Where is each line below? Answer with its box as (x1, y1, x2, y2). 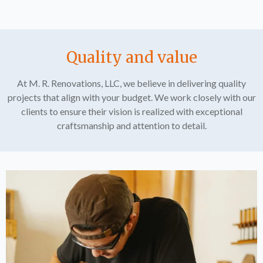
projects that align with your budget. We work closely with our (7, 92, 256, 103)
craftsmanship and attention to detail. (56, 120, 207, 131)
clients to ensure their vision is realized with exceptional (21, 106, 242, 117)
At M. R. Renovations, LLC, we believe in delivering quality (17, 77, 246, 89)
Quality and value (66, 48, 197, 67)
